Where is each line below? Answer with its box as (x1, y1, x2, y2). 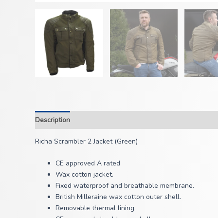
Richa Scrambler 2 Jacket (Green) (35, 136, 138, 146)
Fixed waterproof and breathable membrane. (55, 181, 194, 190)
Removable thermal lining (55, 203, 134, 213)
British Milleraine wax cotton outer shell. (55, 192, 181, 201)
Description (35, 115, 70, 125)
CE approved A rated (55, 158, 120, 168)
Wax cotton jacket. (55, 169, 113, 179)
